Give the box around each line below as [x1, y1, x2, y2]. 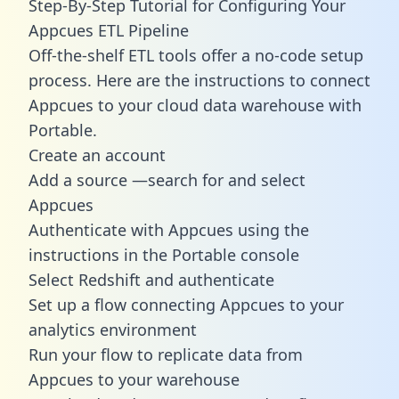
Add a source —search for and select [28, 168, 305, 191]
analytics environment [28, 318, 197, 340]
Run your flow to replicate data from [28, 343, 303, 365]
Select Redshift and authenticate [28, 268, 274, 290]
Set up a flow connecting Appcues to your [28, 293, 344, 315]
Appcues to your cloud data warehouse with [28, 94, 362, 116]
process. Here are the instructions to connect [28, 69, 370, 91]
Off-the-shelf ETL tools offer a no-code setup [28, 44, 363, 66]
